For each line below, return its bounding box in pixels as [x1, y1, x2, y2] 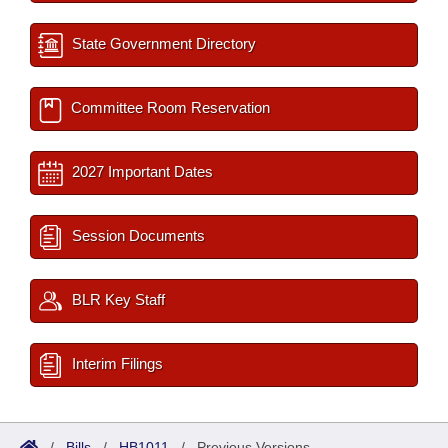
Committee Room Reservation [67, 99, 270, 117]
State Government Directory [68, 35, 256, 53]
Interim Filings [68, 355, 163, 373]
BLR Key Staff [68, 291, 165, 309]
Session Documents [68, 227, 205, 245]
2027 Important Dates [68, 163, 213, 181]
